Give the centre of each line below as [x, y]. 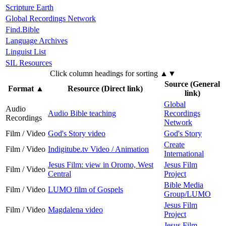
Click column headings [88, 74]
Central [60, 174]
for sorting [142, 74]
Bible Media [184, 185]
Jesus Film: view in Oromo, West [101, 165]
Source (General [192, 84]
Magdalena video [75, 210]
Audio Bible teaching [82, 114]
